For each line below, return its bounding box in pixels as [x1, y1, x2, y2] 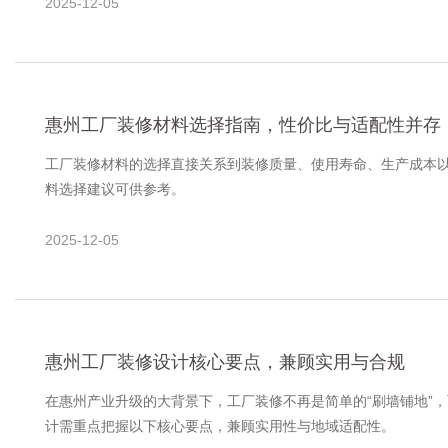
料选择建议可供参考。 [45, 181, 185, 198]
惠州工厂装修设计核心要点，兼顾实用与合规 [45, 352, 405, 373]
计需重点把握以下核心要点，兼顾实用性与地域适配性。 [45, 418, 395, 435]
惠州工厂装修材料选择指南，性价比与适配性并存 [45, 115, 441, 136]
